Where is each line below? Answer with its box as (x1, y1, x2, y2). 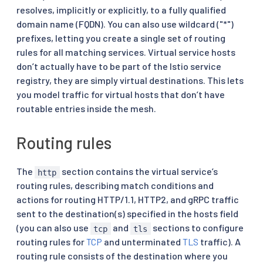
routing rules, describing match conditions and (16, 180, 214, 191)
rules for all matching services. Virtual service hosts (16, 46, 235, 58)
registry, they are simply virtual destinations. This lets (16, 75, 244, 86)
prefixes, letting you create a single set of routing (16, 32, 225, 44)
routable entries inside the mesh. (16, 103, 156, 114)
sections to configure (150, 222, 244, 234)
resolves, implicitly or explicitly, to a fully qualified (16, 4, 226, 16)
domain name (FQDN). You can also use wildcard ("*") (16, 18, 234, 30)
